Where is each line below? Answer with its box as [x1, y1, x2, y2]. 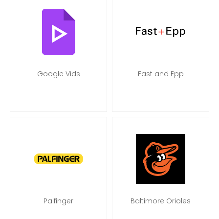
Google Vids [37, 69, 80, 79]
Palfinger [44, 196, 73, 206]
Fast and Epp [137, 69, 184, 79]
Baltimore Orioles [131, 196, 191, 206]
